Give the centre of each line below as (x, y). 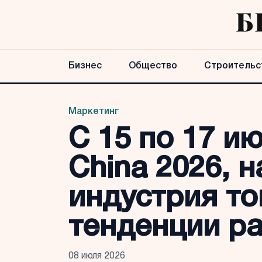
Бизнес (85, 66)
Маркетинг (94, 112)
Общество (153, 66)
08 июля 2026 (97, 256)
